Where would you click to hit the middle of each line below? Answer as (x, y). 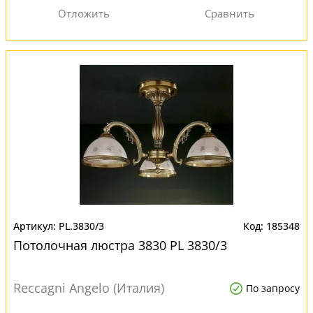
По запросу (273, 288)
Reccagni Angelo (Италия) (89, 288)
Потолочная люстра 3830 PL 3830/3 (120, 245)
